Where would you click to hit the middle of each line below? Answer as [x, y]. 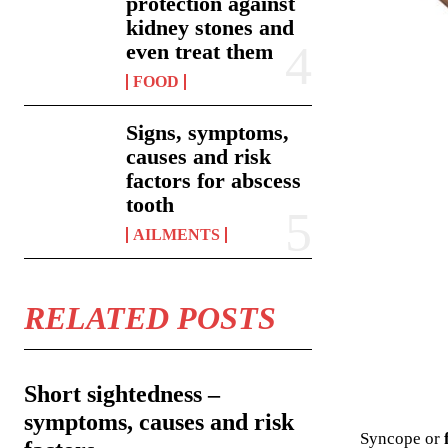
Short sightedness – [122, 393]
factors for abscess [214, 180]
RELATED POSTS [150, 317]
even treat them [200, 51]
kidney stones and [210, 27]
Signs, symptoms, [208, 132]
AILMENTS [177, 234]
